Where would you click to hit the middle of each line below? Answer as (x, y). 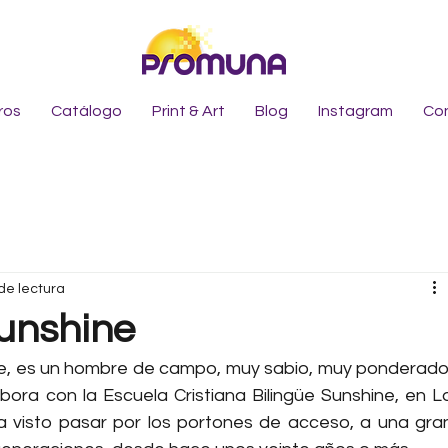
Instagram (355, 111)
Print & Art (188, 111)
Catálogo (86, 111)
